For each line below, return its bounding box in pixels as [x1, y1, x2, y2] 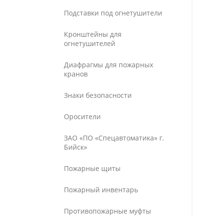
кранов [64, 69, 88, 78]
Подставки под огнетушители [64, 8, 162, 17]
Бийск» [64, 142, 87, 152]
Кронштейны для [64, 30, 122, 39]
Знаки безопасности [64, 91, 132, 100]
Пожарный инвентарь [64, 185, 138, 194]
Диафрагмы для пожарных [64, 60, 153, 69]
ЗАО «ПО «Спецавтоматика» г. [64, 133, 164, 142]
